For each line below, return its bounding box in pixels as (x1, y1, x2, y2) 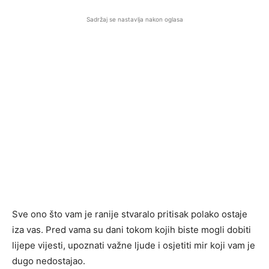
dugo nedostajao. (12, 255, 85, 267)
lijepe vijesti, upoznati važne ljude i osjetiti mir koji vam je (12, 240, 255, 252)
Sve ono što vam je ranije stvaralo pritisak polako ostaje (12, 208, 247, 220)
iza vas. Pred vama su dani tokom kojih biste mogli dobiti (12, 224, 251, 236)
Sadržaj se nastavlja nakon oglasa (86, 16, 183, 23)
